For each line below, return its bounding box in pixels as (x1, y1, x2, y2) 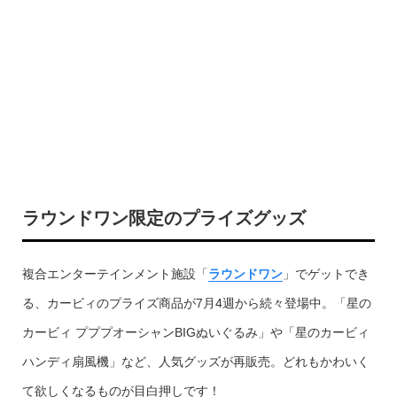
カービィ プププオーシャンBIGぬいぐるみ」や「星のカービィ (21, 325, 370, 339)
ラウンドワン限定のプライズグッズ (21, 208, 306, 228)
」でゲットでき (282, 267, 370, 281)
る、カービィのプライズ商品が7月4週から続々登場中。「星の (21, 296, 371, 310)
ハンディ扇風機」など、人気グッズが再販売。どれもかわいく (21, 354, 370, 369)
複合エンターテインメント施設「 (21, 267, 208, 281)
